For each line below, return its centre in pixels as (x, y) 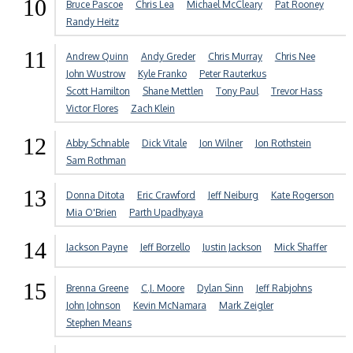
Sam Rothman (96, 161)
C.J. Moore (162, 288)
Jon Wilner (221, 143)
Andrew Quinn (97, 57)
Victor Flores (92, 109)
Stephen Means (98, 323)
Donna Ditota (95, 195)
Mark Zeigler (246, 306)
